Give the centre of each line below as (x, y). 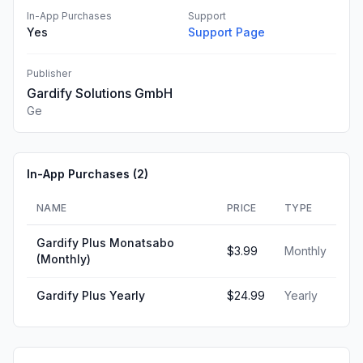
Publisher (49, 73)
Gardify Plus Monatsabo (105, 243)
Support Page (226, 32)
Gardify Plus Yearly (91, 295)
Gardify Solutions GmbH (100, 93)
